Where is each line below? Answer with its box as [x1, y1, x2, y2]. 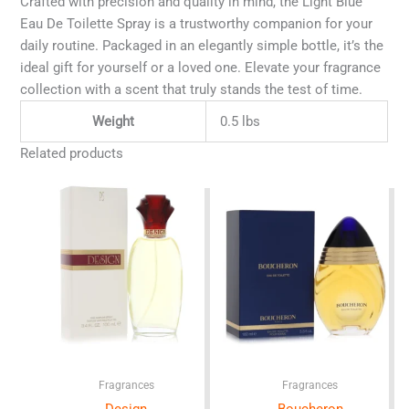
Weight [92, 113, 135, 131]
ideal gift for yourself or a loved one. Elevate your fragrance [20, 59, 382, 77]
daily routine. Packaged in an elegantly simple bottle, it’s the [20, 37, 384, 55]
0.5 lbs [220, 113, 261, 131]
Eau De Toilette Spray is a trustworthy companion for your [20, 16, 373, 33]
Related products [20, 145, 124, 163]
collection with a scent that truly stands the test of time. [20, 81, 363, 99]
